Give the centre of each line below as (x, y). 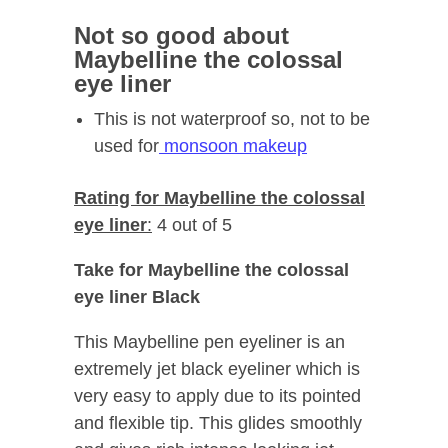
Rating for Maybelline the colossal (219, 197)
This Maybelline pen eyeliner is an (209, 341)
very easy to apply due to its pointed (217, 395)
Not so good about (181, 35)
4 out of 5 (192, 224)
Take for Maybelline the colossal (211, 269)
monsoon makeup (233, 145)
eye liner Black (137, 296)
